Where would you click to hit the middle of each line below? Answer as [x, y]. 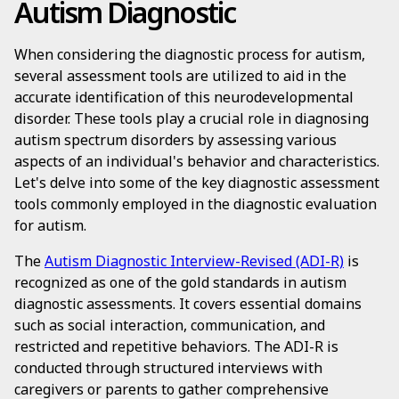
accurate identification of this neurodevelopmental [184, 97]
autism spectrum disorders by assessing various [175, 140]
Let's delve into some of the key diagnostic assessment [197, 183]
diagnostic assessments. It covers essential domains [188, 304]
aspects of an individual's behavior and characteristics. [197, 161]
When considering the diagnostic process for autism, [190, 54]
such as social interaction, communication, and [170, 325]
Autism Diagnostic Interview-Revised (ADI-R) [194, 261]
